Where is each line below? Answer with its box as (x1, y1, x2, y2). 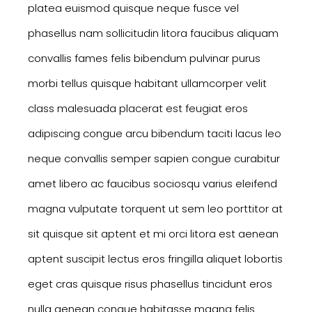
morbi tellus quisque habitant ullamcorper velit (28, 76, 267, 91)
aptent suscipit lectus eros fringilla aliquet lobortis (28, 251, 283, 267)
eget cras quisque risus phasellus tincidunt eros (28, 276, 272, 292)
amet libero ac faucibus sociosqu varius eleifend (28, 176, 277, 192)
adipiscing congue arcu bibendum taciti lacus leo (28, 126, 281, 141)
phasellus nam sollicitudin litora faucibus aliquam (28, 26, 279, 41)
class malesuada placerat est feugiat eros (28, 101, 248, 116)
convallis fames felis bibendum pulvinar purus (28, 51, 260, 66)
